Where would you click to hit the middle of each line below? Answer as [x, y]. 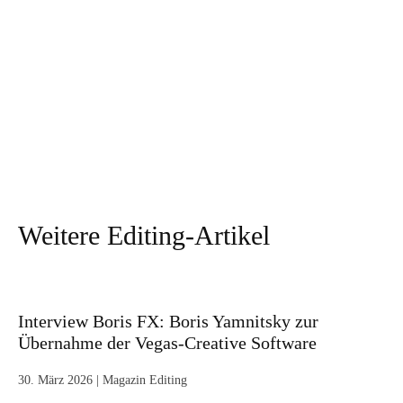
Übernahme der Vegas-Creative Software [167, 343]
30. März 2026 [55, 381]
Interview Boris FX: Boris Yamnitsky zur [168, 322]
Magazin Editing [145, 381]
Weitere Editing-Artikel [144, 236]
